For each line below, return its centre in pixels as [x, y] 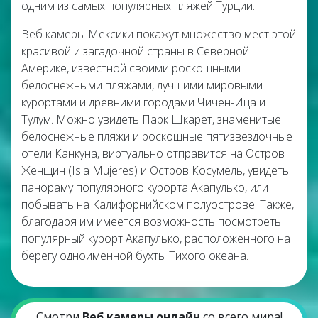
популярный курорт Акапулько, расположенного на [156, 238]
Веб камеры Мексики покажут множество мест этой [159, 34]
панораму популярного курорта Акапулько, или [145, 187]
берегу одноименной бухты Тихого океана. [135, 256]
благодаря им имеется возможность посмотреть [151, 221]
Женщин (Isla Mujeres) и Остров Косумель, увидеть [155, 170]
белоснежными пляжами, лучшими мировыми [142, 85]
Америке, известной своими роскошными [131, 68]
